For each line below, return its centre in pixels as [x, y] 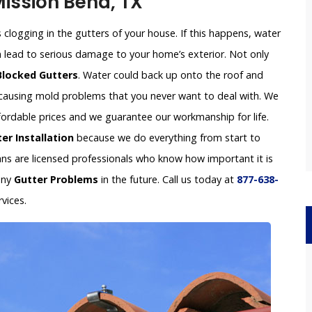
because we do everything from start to [167, 138]
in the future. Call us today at [167, 180]
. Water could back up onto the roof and [171, 75]
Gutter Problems [56, 180]
